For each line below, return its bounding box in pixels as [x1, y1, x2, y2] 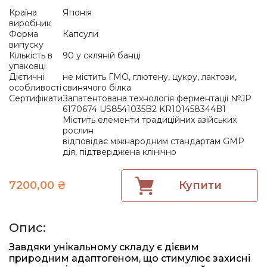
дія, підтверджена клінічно [63, 146, 176, 157]
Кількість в [9, 49, 52, 61]
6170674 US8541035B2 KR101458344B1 [63, 103, 226, 114]
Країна [9, 7, 37, 18]
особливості [9, 82, 61, 93]
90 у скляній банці [63, 49, 141, 61]
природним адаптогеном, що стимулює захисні [9, 252, 250, 264]
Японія [63, 7, 92, 18]
